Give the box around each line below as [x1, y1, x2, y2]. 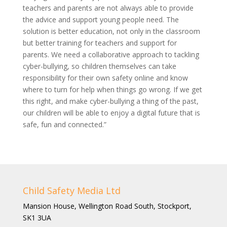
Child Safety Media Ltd [22, 184, 121, 197]
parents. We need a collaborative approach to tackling [22, 50, 199, 59]
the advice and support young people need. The [22, 15, 179, 24]
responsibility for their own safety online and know [22, 73, 188, 83]
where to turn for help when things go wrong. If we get [22, 85, 202, 94]
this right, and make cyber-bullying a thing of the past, [22, 96, 199, 106]
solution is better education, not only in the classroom [22, 26, 200, 36]
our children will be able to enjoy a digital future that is [22, 108, 200, 118]
